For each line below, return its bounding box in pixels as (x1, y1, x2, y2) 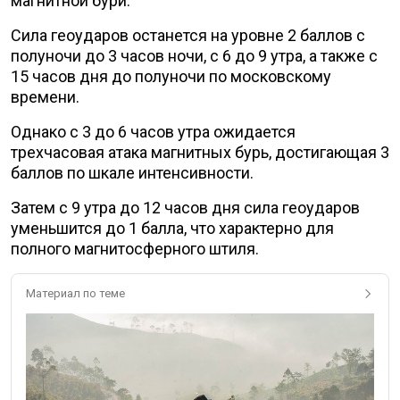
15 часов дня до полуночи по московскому (11, 67, 331, 87)
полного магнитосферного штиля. (11, 239, 259, 259)
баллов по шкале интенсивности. (11, 163, 257, 183)
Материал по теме (26, 287, 125, 301)
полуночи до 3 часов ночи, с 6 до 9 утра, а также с (11, 46, 378, 66)
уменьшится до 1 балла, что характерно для (11, 219, 334, 238)
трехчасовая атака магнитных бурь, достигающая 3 (11, 143, 389, 162)
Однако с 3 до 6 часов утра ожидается (11, 122, 296, 142)
